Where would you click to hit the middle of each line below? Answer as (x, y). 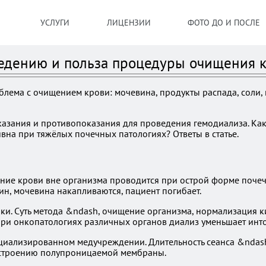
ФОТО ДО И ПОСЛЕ (224, 23)
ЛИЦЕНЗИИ (129, 23)
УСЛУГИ (55, 23)
